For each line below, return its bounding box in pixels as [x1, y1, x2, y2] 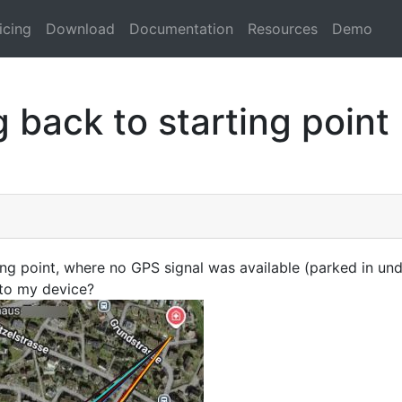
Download [46, 20, 115, 38]
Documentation [129, 20, 233, 38]
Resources [248, 20, 318, 38]
